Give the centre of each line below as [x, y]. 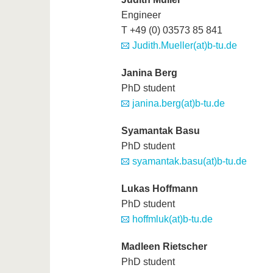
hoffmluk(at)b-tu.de [172, 219]
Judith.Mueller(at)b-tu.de [184, 46]
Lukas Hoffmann [159, 189]
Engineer [141, 15]
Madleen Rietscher [164, 247]
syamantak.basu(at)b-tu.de [189, 161]
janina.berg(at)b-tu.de [178, 104]
